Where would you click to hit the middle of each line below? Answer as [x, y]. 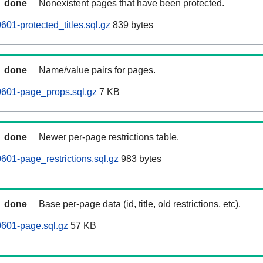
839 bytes [132, 25]
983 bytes [140, 159]
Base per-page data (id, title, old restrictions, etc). [140, 204]
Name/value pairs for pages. [97, 70]
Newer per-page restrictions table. [109, 137]
